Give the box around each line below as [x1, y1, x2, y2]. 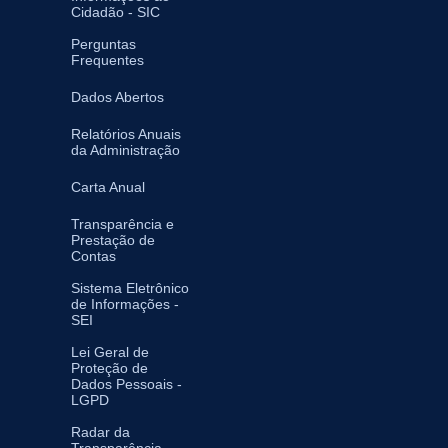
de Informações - [71, 295, 179, 312]
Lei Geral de [71, 343, 149, 360]
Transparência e [71, 215, 174, 232]
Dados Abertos [71, 88, 164, 105]
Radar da [71, 423, 130, 440]
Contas [71, 247, 116, 264]
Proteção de [71, 359, 148, 376]
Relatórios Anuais [71, 125, 181, 142]
